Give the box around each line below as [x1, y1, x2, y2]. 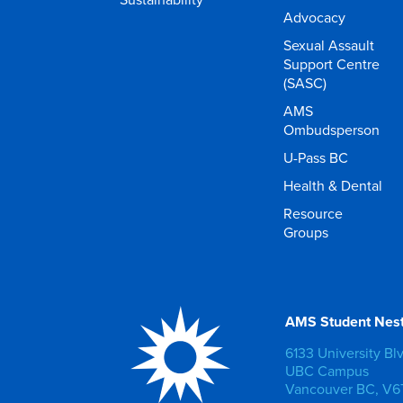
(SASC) [283, 73, 327, 93]
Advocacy [283, 7, 346, 27]
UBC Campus [285, 361, 369, 381]
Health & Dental [283, 175, 383, 195]
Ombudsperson [283, 120, 381, 139]
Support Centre [283, 54, 381, 74]
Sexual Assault [283, 35, 375, 55]
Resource [283, 203, 344, 223]
